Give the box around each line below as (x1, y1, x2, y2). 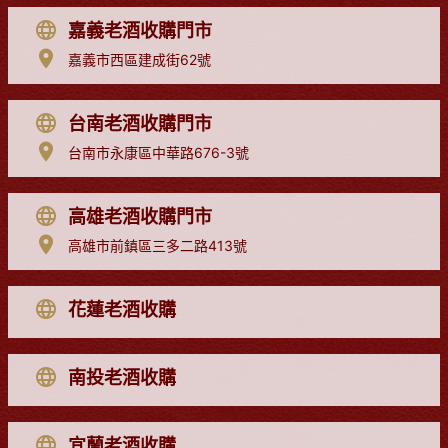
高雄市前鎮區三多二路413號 (68, 236, 247, 254)
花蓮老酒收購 (68, 298, 176, 320)
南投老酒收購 (68, 366, 176, 388)
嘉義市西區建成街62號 (68, 50, 211, 68)
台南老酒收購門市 (68, 112, 212, 134)
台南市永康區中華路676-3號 (68, 143, 249, 161)
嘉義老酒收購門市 (68, 19, 212, 41)
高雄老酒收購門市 (68, 205, 212, 227)
